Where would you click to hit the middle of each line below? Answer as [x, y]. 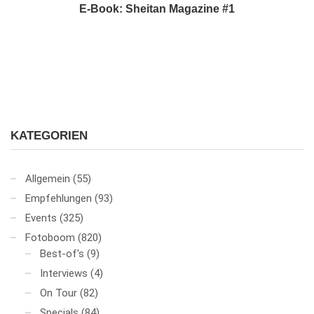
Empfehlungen [59, 199]
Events [41, 218]
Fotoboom [50, 238]
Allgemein [48, 179]
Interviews [64, 274]
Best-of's [62, 254]
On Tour [59, 293]
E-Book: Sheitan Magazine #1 [157, 9]
